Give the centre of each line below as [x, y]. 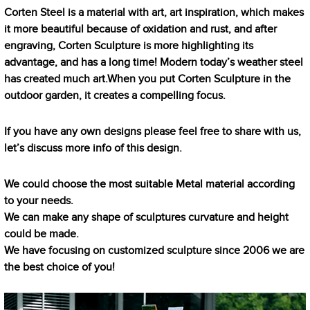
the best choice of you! [60, 267]
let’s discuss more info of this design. [93, 148]
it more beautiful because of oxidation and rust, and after [141, 29]
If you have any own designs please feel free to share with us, [153, 132]
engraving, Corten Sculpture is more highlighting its [129, 46]
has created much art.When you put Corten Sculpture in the [148, 79]
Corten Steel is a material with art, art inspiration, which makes [154, 13]
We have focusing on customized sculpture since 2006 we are [155, 251]
